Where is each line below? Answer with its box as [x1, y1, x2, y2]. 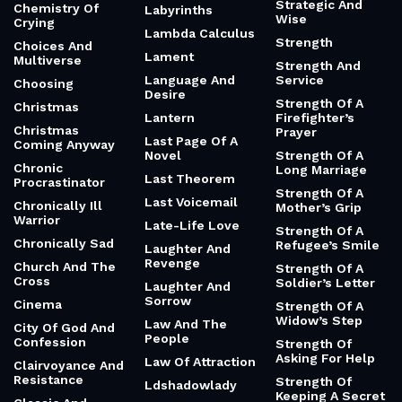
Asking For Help [275, 351, 375, 365]
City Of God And [13, 320, 115, 335]
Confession [13, 335, 86, 349]
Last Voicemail [144, 195, 238, 209]
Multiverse [13, 53, 82, 67]
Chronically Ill [13, 198, 102, 213]
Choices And [13, 39, 92, 53]
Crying [13, 15, 55, 30]
